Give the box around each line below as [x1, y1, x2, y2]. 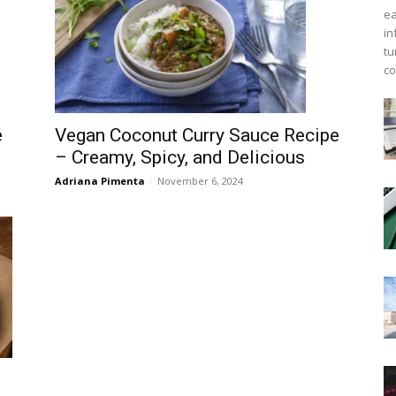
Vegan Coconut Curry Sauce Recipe [55, 125, 339, 147]
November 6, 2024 [157, 174, 243, 188]
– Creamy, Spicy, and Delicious [55, 147, 305, 169]
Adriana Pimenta [55, 174, 145, 188]
